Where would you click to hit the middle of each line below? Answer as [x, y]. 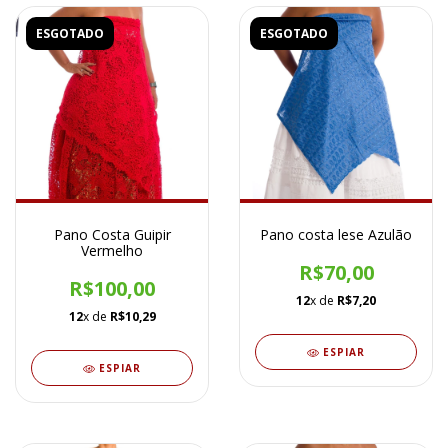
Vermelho [112, 251]
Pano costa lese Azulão [336, 235]
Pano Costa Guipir [112, 235]
